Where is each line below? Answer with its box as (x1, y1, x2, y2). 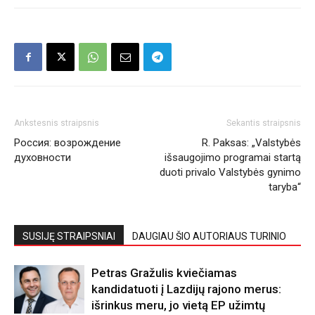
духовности (14, 151, 71, 165)
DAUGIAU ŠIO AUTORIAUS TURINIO (132, 231, 286, 243)
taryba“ (269, 181, 301, 194)
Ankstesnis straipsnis (14, 118, 99, 129)
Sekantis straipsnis (226, 118, 301, 129)
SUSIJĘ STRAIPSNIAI (22, 231, 115, 243)
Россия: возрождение (14, 136, 121, 150)
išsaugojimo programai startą (165, 151, 301, 165)
